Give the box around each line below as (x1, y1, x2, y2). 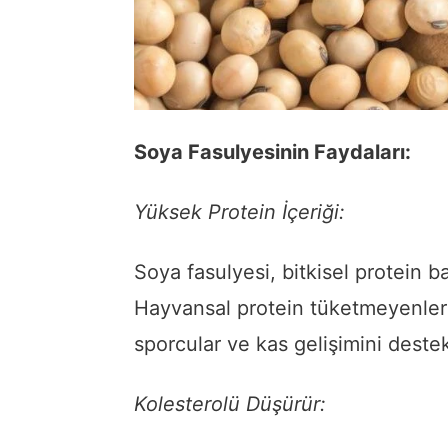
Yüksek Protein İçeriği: (134, 200, 345, 225)
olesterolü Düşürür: (146, 392, 326, 417)
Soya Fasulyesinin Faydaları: (134, 140, 411, 165)
